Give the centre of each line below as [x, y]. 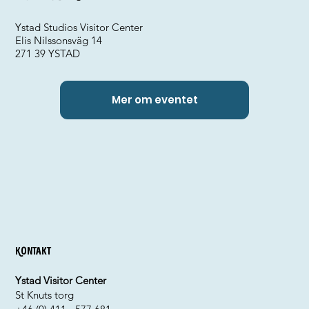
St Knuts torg [45, 295]
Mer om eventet [154, 100]
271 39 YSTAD [48, 53]
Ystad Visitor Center [61, 281]
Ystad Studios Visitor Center [79, 27]
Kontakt [33, 251]
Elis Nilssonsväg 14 [59, 40]
